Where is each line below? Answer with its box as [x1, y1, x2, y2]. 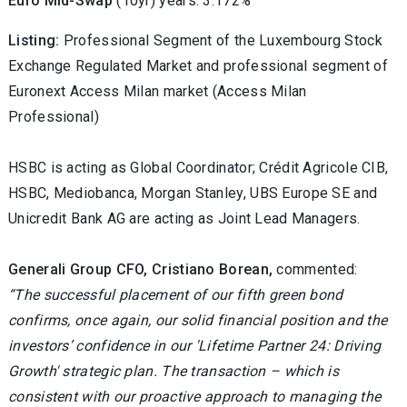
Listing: [8, 32, 60, 49]
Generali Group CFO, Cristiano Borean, [8, 261, 273, 278]
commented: [273, 261, 358, 278]
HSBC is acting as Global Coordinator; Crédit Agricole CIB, [8, 159, 389, 176]
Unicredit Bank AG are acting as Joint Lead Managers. [8, 210, 361, 227]
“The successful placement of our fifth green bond [8, 286, 343, 303]
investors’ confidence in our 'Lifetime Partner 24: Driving [8, 337, 382, 354]
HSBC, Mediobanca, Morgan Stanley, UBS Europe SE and [8, 184, 378, 202]
